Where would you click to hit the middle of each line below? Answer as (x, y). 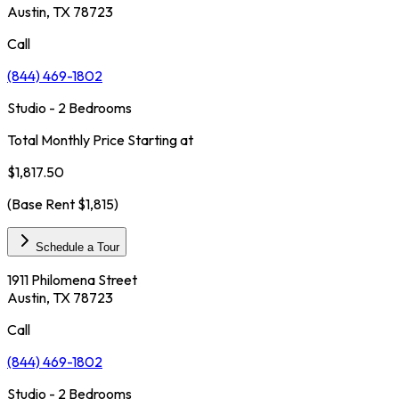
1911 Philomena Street (72, 279)
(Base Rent (42, 204)
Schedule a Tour (77, 247)
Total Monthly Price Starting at (100, 139)
